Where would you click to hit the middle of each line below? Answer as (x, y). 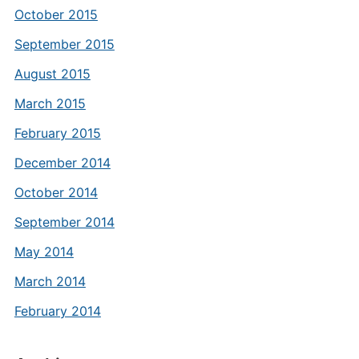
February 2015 (57, 133)
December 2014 (62, 163)
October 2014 (56, 192)
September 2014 (64, 222)
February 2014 (57, 311)
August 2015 (52, 74)
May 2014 (44, 252)
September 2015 (64, 44)
